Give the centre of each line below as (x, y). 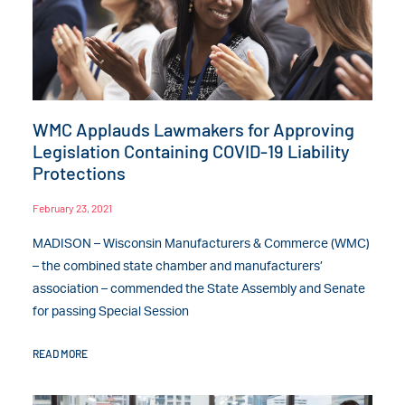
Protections (80, 173)
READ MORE (61, 354)
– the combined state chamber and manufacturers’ (178, 267)
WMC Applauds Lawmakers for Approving (194, 130)
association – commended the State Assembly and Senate (199, 290)
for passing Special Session (111, 312)
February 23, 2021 (73, 208)
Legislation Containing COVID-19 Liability (192, 151)
